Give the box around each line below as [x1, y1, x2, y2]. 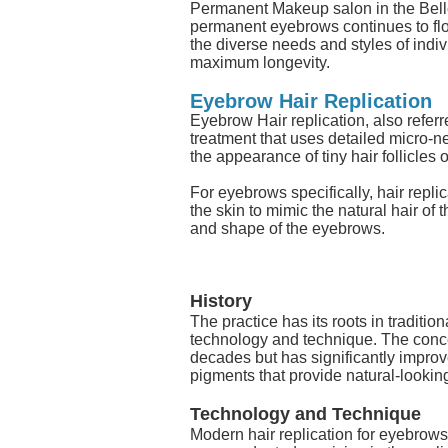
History [190, 290, 252, 311]
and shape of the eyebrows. [190, 219, 385, 237]
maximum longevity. [190, 53, 330, 71]
